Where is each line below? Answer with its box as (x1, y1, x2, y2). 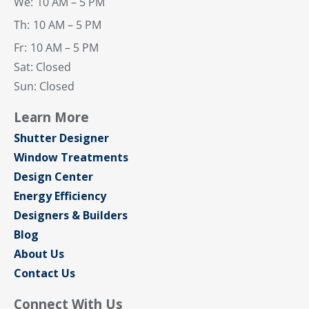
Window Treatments (14, 150, 128, 166)
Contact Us (14, 266, 75, 281)
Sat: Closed (14, 59, 71, 75)
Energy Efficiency (14, 188, 106, 204)
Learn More (14, 108, 89, 126)
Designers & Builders (14, 208, 128, 223)
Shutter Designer (14, 130, 109, 146)
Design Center (14, 169, 93, 185)
